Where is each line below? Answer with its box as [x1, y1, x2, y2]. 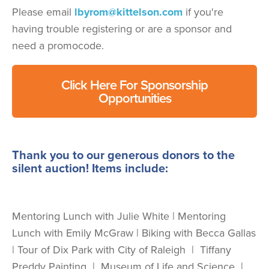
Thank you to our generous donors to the [12, 145, 235, 163]
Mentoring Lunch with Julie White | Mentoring [12, 208, 226, 223]
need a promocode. [12, 37, 107, 53]
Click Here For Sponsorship [61, 74, 208, 94]
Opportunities [98, 88, 171, 107]
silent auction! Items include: [12, 159, 168, 177]
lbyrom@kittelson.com [74, 4, 183, 20]
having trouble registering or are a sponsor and [12, 20, 232, 36]
